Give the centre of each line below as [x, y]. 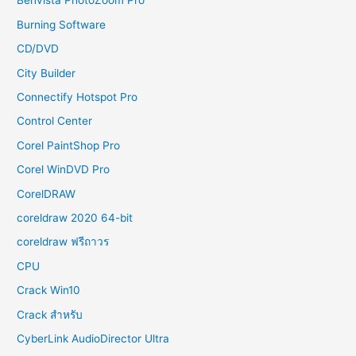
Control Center [55, 121]
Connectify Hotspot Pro [77, 97]
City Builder [46, 73]
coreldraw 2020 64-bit [75, 218]
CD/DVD [38, 49]
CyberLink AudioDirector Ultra [93, 339]
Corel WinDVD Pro [64, 170]
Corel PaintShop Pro [69, 145]
